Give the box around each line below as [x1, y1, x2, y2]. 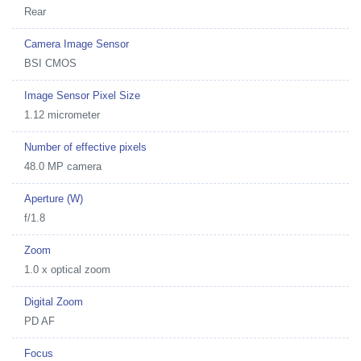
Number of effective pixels [24, 141, 147, 153]
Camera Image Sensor [24, 38, 129, 50]
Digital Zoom [24, 296, 83, 308]
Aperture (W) [24, 193, 83, 205]
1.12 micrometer [24, 109, 100, 121]
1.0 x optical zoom [24, 263, 110, 276]
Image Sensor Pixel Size [24, 89, 140, 102]
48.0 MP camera [24, 160, 102, 172]
